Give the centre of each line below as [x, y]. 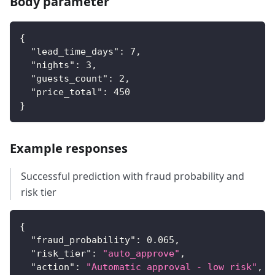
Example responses [69, 149]
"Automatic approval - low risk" [172, 267]
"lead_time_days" [75, 52]
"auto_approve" [141, 254]
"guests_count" [69, 79]
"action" [53, 267]
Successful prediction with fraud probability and [133, 176]
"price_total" [67, 92]
